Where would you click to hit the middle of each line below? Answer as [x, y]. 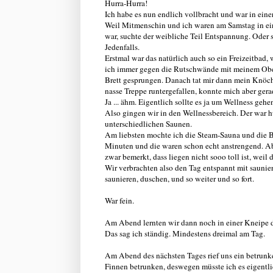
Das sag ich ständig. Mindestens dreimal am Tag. [185, 233]
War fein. [119, 200]
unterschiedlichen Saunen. [148, 123]
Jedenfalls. [122, 47]
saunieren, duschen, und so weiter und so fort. [179, 178]
